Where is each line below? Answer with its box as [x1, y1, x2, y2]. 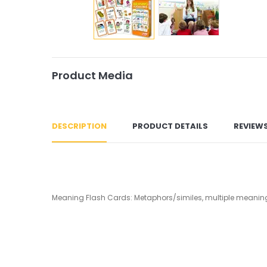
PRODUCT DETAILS [132, 120, 208, 132]
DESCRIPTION [52, 120, 107, 132]
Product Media [52, 67, 133, 83]
